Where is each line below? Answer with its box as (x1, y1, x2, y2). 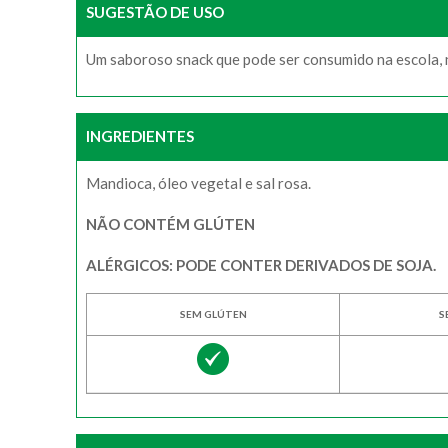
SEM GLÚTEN (179, 308, 247, 320)
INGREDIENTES (86, 127, 194, 145)
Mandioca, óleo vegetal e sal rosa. (86, 174, 311, 192)
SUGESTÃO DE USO (86, 3, 224, 21)
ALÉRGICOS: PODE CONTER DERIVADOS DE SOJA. (86, 256, 436, 274)
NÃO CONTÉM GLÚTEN (86, 215, 255, 233)
